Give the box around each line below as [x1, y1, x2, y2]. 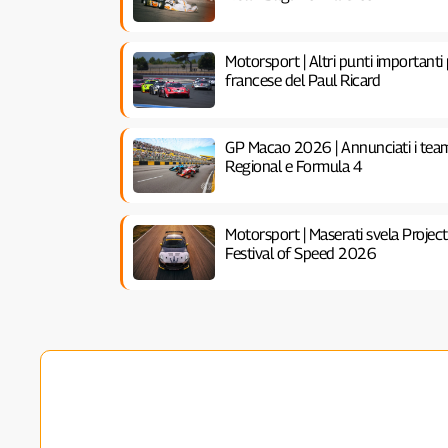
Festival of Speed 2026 [225, 243, 377, 263]
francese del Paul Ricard [225, 70, 381, 90]
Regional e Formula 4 [225, 156, 363, 176]
